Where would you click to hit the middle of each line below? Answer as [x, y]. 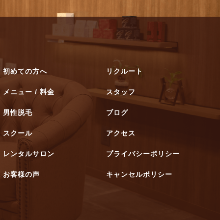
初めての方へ [25, 71]
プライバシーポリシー [143, 154]
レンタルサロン [29, 154]
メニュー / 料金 [29, 92]
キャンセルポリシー [139, 175]
